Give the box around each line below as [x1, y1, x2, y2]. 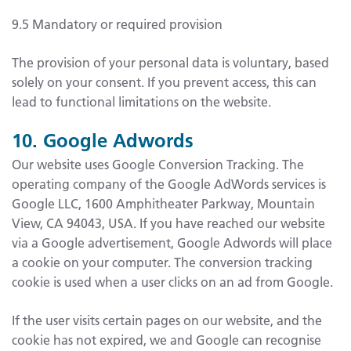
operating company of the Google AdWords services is [12, 175, 326, 192]
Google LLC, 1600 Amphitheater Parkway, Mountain [12, 194, 315, 212]
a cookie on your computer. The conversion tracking [12, 253, 313, 270]
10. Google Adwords [12, 128, 194, 152]
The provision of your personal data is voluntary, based [12, 53, 329, 71]
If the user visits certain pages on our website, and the [12, 311, 322, 328]
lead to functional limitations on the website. [12, 92, 271, 110]
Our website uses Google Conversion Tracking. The [12, 155, 304, 172]
